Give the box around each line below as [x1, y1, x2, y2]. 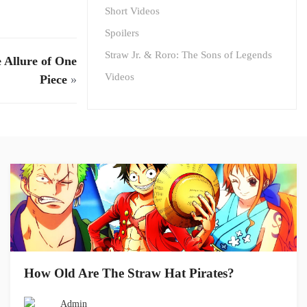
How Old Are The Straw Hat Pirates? [24, 266, 234, 280]
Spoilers [105, 27, 139, 38]
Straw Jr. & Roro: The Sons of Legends [105, 49, 272, 60]
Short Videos [105, 5, 160, 16]
